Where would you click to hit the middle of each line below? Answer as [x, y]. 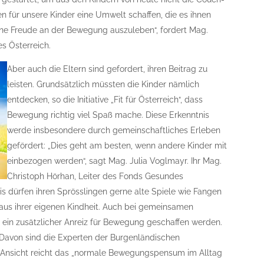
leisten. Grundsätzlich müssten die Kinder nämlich [103, 84]
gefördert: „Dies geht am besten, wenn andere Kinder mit [117, 146]
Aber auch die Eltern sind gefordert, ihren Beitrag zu [108, 69]
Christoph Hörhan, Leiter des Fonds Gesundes [95, 176]
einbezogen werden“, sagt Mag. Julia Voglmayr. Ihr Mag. [115, 161]
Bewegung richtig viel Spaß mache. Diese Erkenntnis [108, 115]
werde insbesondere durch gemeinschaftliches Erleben [114, 130]
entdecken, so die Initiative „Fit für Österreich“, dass [105, 100]
